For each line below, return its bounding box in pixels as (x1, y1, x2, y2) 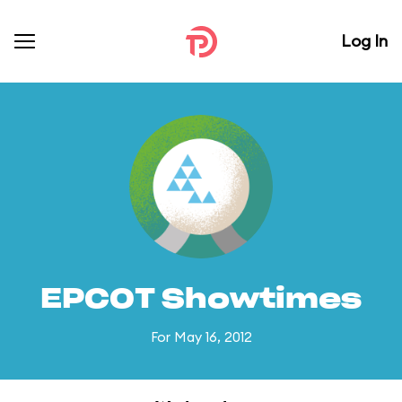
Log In (341, 31, 388, 51)
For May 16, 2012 (150, 328, 252, 345)
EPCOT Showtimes (40, 286, 362, 313)
